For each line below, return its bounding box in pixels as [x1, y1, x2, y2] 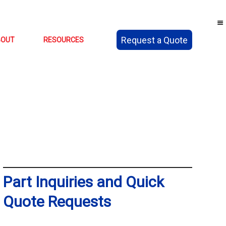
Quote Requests [3, 193, 111, 210]
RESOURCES [43, 36, 84, 44]
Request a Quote [121, 34, 188, 45]
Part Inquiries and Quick [3, 173, 164, 191]
